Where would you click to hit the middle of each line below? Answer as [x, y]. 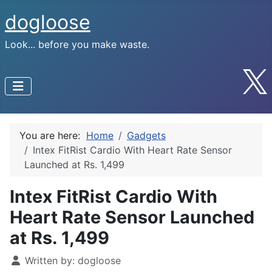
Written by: [50, 260]
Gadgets [146, 135]
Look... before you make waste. [77, 44]
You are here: [53, 135]
